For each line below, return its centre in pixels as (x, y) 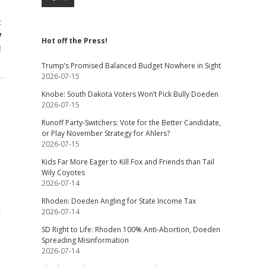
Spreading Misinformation (85, 240)
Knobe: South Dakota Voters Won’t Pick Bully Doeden (130, 94)
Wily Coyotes (63, 172)
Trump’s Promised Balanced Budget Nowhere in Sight (131, 66)
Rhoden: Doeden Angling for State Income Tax (118, 201)
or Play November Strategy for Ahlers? (105, 133)
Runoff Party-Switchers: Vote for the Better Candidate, (131, 123)
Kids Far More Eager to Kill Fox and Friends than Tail (128, 162)
